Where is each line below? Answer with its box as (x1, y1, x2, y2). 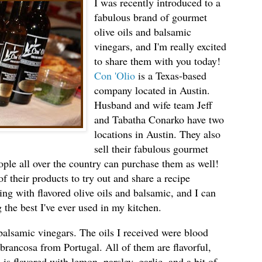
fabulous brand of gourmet (94, 9, 208, 24)
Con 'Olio (94, 68, 136, 82)
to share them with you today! (94, 53, 221, 68)
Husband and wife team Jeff (94, 97, 213, 112)
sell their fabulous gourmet (94, 141, 209, 156)
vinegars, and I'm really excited (94, 39, 227, 53)
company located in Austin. (94, 82, 211, 97)
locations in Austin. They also (94, 126, 221, 141)
